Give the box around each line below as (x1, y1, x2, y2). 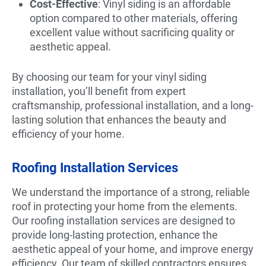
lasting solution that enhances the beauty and (12, 113, 226, 126)
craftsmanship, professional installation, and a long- (12, 99, 254, 112)
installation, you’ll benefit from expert (12, 84, 186, 97)
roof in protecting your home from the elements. (12, 199, 237, 213)
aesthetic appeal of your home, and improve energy (12, 242, 254, 255)
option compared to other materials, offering (30, 11, 237, 24)
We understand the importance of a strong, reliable (12, 185, 250, 198)
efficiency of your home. (12, 127, 125, 140)
